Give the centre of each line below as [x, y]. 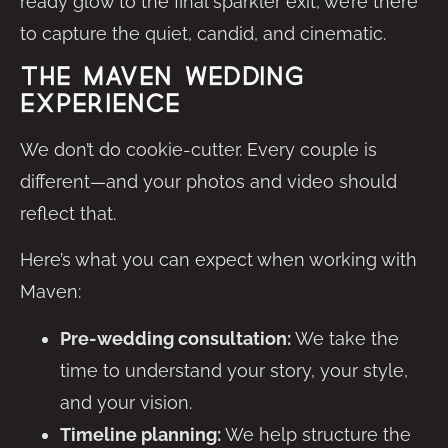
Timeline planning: [140, 434]
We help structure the [316, 434]
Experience [100, 104]
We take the [345, 338]
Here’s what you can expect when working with [218, 260]
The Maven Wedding [162, 77]
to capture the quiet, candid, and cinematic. [203, 33]
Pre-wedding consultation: [175, 338]
